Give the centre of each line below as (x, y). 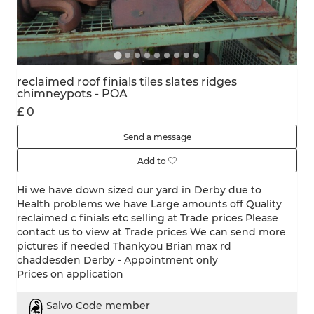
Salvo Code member (98, 306)
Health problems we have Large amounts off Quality (149, 204)
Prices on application (70, 274)
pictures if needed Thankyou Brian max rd (124, 246)
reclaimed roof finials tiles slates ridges (127, 82)
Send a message (157, 137)
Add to (153, 161)
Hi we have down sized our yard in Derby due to (139, 190)
